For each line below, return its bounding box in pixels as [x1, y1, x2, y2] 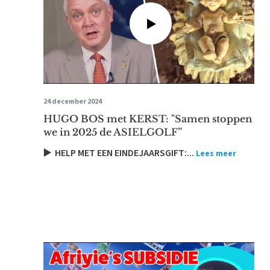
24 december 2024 [43, 96, 102, 107]
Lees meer [196, 148, 236, 160]
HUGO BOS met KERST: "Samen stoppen [43, 113, 252, 125]
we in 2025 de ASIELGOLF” [43, 126, 182, 138]
